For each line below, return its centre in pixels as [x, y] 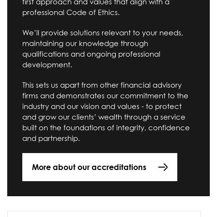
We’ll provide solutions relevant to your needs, [103, 32]
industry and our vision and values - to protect [102, 106]
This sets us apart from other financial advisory [102, 85]
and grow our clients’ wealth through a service [104, 116]
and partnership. [51, 138]
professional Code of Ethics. [71, 12]
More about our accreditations [89, 167]
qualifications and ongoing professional [91, 54]
